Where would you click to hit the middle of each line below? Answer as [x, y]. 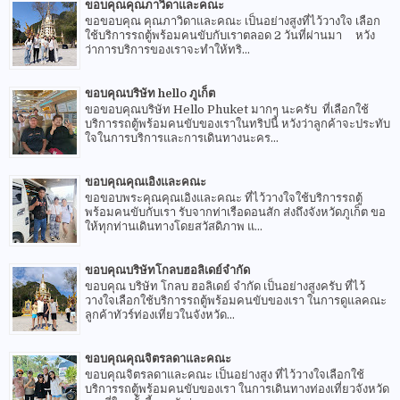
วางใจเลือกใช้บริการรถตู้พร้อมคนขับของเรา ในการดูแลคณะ [236, 301]
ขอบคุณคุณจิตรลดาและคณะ [158, 358]
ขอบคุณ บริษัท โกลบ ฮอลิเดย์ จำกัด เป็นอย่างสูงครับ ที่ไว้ [225, 287]
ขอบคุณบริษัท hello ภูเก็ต [150, 93]
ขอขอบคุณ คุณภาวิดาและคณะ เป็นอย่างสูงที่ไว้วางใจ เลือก [233, 21]
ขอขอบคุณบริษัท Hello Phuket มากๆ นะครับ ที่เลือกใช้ [227, 110]
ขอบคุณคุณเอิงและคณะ [146, 181]
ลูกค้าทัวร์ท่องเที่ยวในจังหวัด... [160, 315]
